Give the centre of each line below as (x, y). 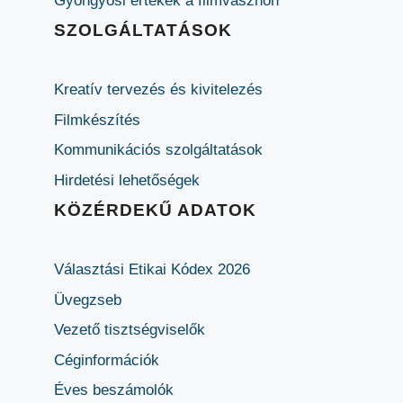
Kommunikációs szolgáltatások (158, 150)
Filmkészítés (97, 120)
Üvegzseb (88, 300)
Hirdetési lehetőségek (127, 180)
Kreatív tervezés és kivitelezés (158, 90)
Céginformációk (107, 360)
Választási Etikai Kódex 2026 (152, 270)
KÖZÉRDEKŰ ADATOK (155, 210)
